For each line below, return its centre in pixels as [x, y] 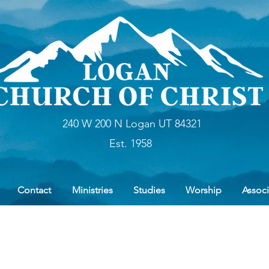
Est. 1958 [132, 144]
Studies [149, 190]
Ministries [92, 190]
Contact [34, 190]
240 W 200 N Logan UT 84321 [132, 124]
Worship [204, 190]
